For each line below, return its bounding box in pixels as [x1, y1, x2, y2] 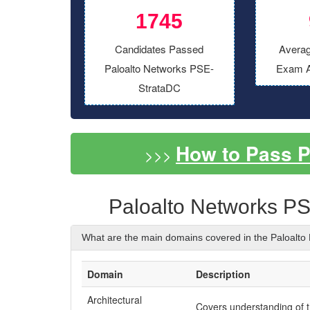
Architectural [87, 293, 142, 307]
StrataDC [138, 80, 181, 95]
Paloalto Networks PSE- [104, 61, 215, 75]
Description [196, 267, 250, 281]
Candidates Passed [115, 42, 204, 56]
